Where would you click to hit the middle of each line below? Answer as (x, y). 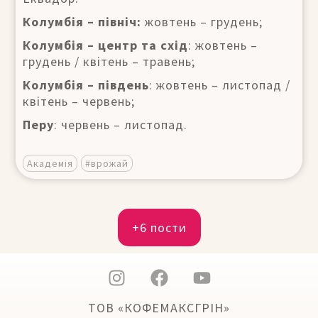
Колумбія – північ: (82, 21)
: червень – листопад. (121, 124)
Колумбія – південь (86, 84)
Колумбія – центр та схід (105, 45)
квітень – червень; (79, 101)
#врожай (107, 163)
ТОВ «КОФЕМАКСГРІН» (159, 307)
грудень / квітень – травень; (109, 61)
